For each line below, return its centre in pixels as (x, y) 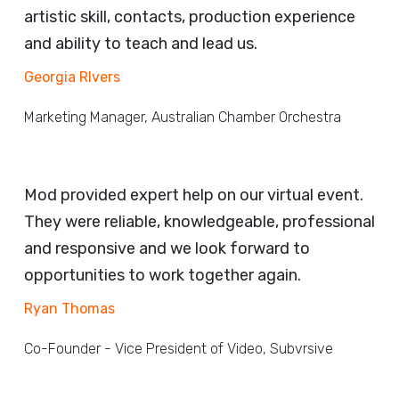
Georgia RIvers (72, 77)
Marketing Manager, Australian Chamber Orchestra (183, 118)
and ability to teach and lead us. (141, 44)
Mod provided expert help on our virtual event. (194, 195)
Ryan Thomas (69, 309)
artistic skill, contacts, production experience (190, 17)
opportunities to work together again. (163, 276)
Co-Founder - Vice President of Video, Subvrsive (179, 349)
